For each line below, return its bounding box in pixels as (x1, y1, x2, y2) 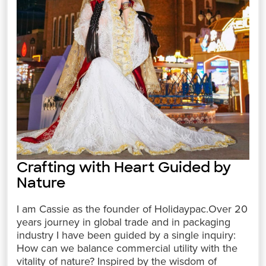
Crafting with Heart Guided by (17, 157, 232, 176)
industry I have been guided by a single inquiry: (17, 228, 236, 242)
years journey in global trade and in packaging (17, 215, 231, 229)
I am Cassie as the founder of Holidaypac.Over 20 (17, 202, 248, 216)
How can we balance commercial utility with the (17, 241, 238, 255)
